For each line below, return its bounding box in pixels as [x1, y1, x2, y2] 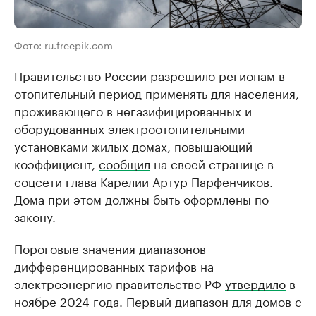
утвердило [225, 274, 286, 293]
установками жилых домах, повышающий [14, 136, 253, 155]
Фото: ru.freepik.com [14, 37, 113, 53]
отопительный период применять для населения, [14, 83, 299, 102]
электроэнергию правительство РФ [14, 274, 225, 293]
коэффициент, [14, 154, 99, 173]
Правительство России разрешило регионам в [14, 66, 285, 85]
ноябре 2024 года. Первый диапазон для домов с [14, 291, 302, 310]
